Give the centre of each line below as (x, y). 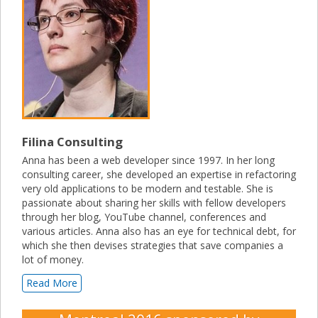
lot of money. (53, 260)
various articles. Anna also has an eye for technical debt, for (159, 231)
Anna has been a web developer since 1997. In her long (148, 160)
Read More (52, 283)
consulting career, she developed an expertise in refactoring (159, 175)
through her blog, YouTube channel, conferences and (144, 217)
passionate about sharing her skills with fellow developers (154, 203)
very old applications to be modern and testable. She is (148, 189)
